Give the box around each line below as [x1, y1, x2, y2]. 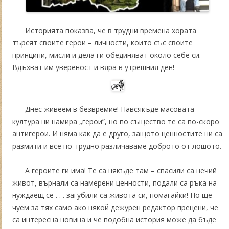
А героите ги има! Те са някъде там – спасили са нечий [25, 165, 217, 175]
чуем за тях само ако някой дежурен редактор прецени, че [12, 202, 218, 212]
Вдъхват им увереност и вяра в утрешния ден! [12, 62, 176, 73]
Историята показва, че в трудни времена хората [25, 26, 196, 36]
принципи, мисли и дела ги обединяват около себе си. [12, 50, 201, 60]
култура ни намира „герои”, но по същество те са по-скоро [12, 116, 219, 126]
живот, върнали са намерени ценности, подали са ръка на [12, 177, 217, 188]
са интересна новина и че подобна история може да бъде [12, 214, 216, 224]
